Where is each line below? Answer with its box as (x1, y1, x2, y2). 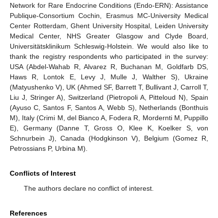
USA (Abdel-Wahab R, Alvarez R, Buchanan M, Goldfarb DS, (10, 63, 208, 71)
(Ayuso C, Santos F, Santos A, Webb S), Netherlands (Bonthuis (10, 104, 208, 112)
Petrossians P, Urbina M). (10, 145, 88, 153)
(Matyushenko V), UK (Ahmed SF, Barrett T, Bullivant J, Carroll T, (10, 83, 208, 91)
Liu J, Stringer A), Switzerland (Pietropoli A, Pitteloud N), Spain (10, 93, 208, 102)
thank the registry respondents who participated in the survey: (10, 53, 208, 61)
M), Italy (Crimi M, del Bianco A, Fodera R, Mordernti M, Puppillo (10, 114, 208, 122)
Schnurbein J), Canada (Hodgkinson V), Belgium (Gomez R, (10, 134, 208, 143)
